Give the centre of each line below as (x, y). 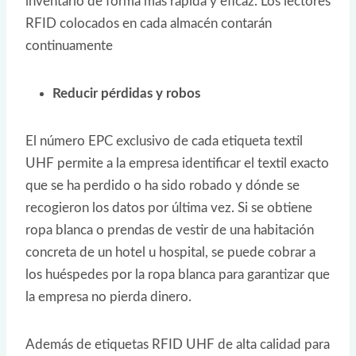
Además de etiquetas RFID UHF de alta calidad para (178, 345)
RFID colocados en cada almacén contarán (149, 24)
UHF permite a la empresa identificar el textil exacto (177, 164)
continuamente (69, 46)
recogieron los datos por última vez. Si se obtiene (169, 208)
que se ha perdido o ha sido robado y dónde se (163, 186)
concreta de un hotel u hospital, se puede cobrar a (170, 253)
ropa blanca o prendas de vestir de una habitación (170, 230)
